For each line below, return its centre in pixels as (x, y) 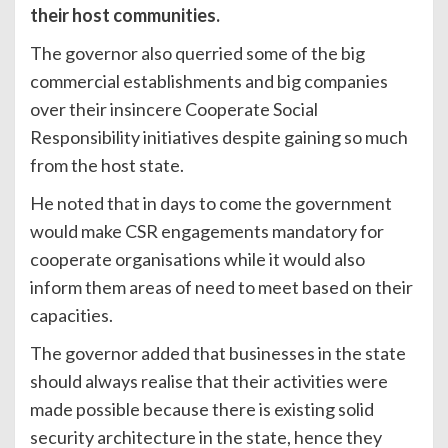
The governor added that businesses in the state (218, 353)
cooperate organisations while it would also (197, 259)
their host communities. (125, 15)
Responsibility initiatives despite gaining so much (219, 137)
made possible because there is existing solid (202, 409)
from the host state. (107, 165)
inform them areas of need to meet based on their (221, 287)
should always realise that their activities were (209, 381)
